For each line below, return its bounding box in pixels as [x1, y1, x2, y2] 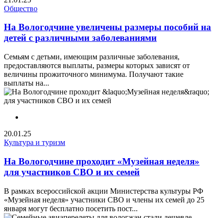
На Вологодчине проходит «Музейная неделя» [4, 156, 200, 166]
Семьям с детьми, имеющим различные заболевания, [4, 53, 180, 61]
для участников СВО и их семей [4, 166, 140, 177]
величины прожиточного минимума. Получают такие [4, 70, 183, 79]
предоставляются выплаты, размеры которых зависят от [4, 61, 190, 70]
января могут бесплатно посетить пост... [4, 204, 138, 213]
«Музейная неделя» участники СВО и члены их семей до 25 [4, 195, 204, 204]
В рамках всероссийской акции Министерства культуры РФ [4, 186, 203, 195]
